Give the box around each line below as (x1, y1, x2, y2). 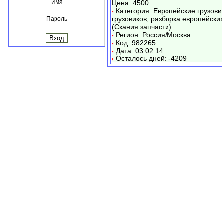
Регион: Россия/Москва (114, 31, 191, 39)
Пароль (46, 15, 67, 22)
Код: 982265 (114, 39, 156, 47)
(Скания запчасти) (112, 23, 171, 31)
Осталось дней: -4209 (114, 55, 187, 62)
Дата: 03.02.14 (114, 47, 163, 55)
